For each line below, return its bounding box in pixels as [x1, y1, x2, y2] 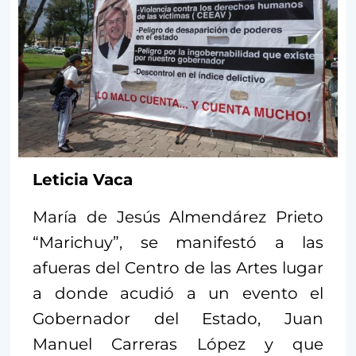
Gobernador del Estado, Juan [33, 308, 323, 328]
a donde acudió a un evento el [33, 283, 323, 303]
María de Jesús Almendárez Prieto [33, 207, 323, 226]
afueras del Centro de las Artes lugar [33, 257, 323, 277]
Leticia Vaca [33, 169, 133, 189]
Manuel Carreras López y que [33, 334, 323, 354]
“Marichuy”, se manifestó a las [33, 232, 323, 252]
